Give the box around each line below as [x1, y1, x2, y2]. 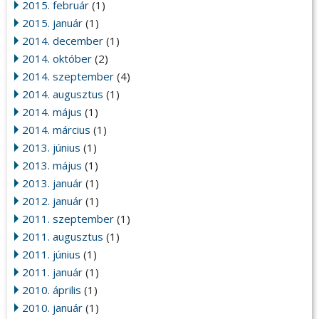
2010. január [22, 300, 83, 315]
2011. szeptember [22, 211, 114, 226]
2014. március [22, 122, 90, 137]
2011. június [22, 247, 80, 262]
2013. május [22, 158, 82, 173]
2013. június [22, 140, 80, 155]
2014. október [22, 51, 92, 66]
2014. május [22, 105, 82, 120]
